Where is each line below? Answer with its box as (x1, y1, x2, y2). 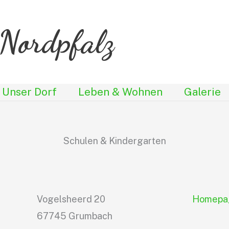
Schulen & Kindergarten (63, 135, 166, 146)
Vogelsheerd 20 (37, 194, 106, 204)
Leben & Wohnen (78, 85, 163, 98)
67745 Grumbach (37, 211, 113, 221)
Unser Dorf (2, 85, 57, 98)
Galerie (184, 85, 221, 98)
